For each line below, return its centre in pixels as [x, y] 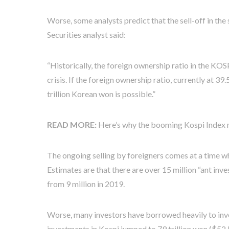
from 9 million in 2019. [86, 184]
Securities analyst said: [86, 35]
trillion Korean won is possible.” [101, 94]
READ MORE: [73, 124]
